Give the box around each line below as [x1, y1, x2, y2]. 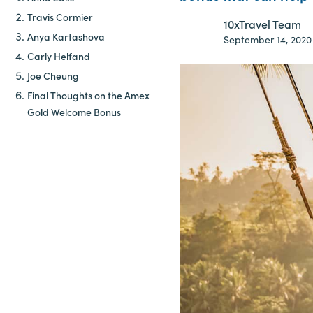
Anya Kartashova [27, 29, 105, 43]
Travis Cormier [27, 10, 93, 24]
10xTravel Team [223, 16, 301, 31]
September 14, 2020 [223, 32, 312, 46]
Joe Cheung [27, 68, 79, 82]
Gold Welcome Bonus [27, 105, 121, 119]
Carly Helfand [27, 49, 90, 63]
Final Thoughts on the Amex [27, 88, 150, 102]
